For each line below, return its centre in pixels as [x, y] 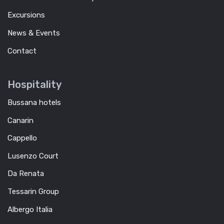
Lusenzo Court [33, 156]
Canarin [20, 120]
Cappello [22, 138]
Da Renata [26, 174]
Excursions [26, 15]
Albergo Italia [30, 209]
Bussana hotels [34, 103]
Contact [22, 51]
